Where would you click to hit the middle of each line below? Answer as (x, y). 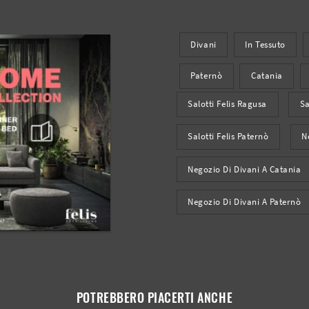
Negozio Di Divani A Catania (245, 169)
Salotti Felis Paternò (228, 137)
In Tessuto (265, 45)
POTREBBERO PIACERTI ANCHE (154, 297)
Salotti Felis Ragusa (227, 104)
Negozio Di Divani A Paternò (245, 202)
